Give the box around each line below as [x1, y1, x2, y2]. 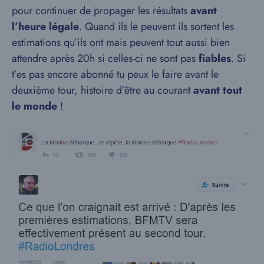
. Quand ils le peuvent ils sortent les [79, 18, 234, 34]
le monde [12, 98, 57, 114]
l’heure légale [12, 18, 79, 34]
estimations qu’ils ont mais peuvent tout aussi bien [12, 34, 230, 50]
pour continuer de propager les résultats [12, 2, 190, 18]
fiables [199, 50, 231, 66]
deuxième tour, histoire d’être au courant [12, 82, 193, 98]
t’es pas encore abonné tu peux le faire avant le [12, 66, 219, 82]
